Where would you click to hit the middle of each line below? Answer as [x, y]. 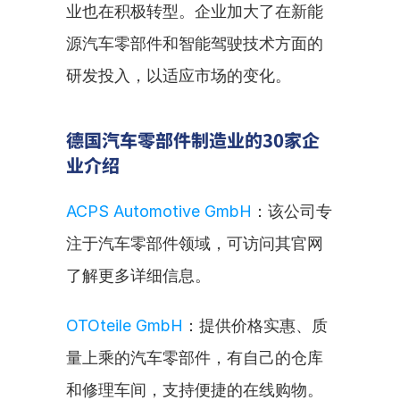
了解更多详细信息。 [138, 275]
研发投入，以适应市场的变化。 [179, 75]
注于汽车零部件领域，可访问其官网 [195, 243]
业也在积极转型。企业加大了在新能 [195, 11]
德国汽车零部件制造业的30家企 [193, 140]
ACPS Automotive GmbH [159, 211]
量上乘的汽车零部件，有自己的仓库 [195, 358]
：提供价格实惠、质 [255, 325]
